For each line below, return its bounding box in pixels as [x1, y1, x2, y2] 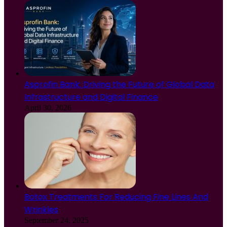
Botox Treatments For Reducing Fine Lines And [24, 191, 208, 203]
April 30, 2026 [24, 103, 71, 112]
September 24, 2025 [24, 216, 89, 225]
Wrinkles [24, 204, 58, 216]
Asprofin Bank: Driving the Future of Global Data [24, 79, 214, 91]
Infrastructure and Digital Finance [24, 91, 158, 103]
